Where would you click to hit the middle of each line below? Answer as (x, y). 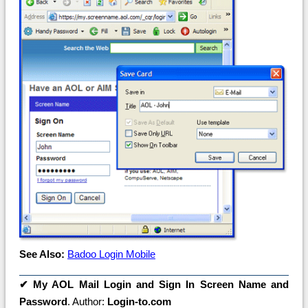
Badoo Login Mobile (111, 254)
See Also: (42, 254)
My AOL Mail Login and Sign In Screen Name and (161, 285)
